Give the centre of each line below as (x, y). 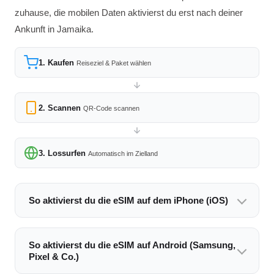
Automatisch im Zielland (123, 154)
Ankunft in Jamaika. (54, 29)
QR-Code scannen (111, 108)
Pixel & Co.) (54, 257)
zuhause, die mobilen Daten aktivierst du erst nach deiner (129, 13)
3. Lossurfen (62, 153)
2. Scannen (60, 108)
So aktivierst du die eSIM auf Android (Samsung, (132, 245)
